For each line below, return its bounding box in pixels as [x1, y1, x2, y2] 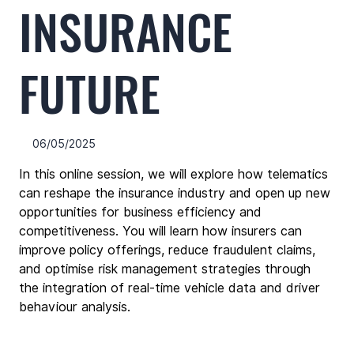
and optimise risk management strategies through [19, 262, 314, 277]
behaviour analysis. [19, 299, 130, 314]
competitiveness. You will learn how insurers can [19, 224, 306, 239]
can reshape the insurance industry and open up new [19, 186, 334, 201]
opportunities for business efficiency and [19, 205, 265, 220]
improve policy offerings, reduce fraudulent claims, [19, 243, 319, 258]
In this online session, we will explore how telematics [19, 167, 332, 182]
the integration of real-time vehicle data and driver [19, 281, 324, 296]
